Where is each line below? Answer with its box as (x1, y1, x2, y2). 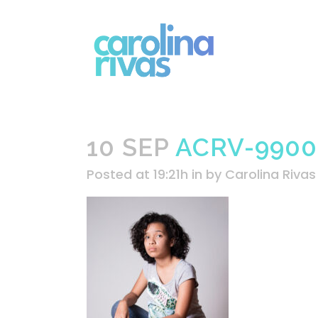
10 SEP (87, 133, 169, 162)
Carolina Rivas (225, 165, 316, 183)
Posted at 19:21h (87, 165, 188, 183)
